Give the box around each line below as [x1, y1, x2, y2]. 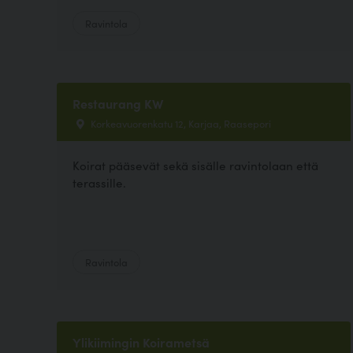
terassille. [72, 174, 126, 191]
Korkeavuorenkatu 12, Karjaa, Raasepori [88, 116, 271, 130]
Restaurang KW [72, 95, 163, 112]
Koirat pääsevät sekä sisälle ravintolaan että [72, 157, 318, 174]
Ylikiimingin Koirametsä [72, 333, 210, 351]
